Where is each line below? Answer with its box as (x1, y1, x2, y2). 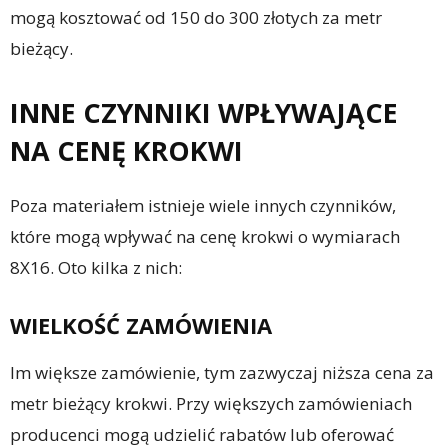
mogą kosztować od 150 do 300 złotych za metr (10, 6, 382, 29)
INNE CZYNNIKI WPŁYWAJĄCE (10, 94, 398, 131)
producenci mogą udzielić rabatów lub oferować (10, 423, 394, 446)
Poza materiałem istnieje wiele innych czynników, (10, 194, 396, 217)
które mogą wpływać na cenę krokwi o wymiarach (10, 225, 400, 248)
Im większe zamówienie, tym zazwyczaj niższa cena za (10, 361, 434, 384)
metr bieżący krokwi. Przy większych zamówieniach (10, 392, 412, 415)
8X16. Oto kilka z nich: (10, 256, 182, 279)
